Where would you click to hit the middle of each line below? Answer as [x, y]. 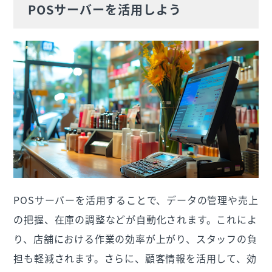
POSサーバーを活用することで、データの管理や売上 [136, 200]
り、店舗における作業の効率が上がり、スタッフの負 [135, 239]
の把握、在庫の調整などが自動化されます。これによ [135, 219]
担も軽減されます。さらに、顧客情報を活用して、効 [135, 258]
